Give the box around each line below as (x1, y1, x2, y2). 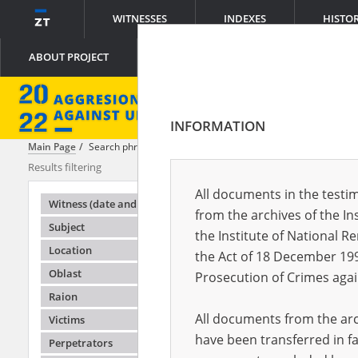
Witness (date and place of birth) (49, 197, 209, 211)
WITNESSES (113, 12, 167, 26)
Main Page (28, 140, 76, 153)
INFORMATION (170, 117, 265, 135)
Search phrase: (89, 140, 158, 153)
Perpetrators (49, 336, 113, 350)
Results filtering (28, 160, 101, 174)
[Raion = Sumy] (158, 140, 227, 153)
